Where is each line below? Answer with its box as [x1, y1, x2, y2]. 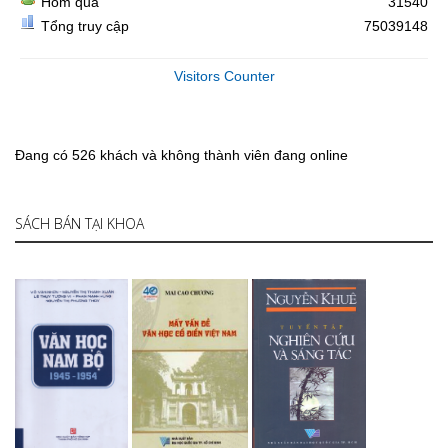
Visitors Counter [173, 68, 275, 84]
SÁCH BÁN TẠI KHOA [15, 214, 144, 233]
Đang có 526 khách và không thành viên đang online [15, 147, 348, 163]
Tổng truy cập [41, 18, 129, 34]
